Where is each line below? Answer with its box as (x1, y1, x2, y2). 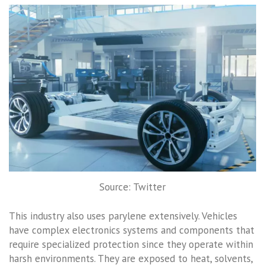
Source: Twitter (99, 180, 166, 193)
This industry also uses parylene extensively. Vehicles (9, 209, 237, 223)
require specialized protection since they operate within (9, 238, 253, 251)
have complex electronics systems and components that (9, 224, 254, 237)
